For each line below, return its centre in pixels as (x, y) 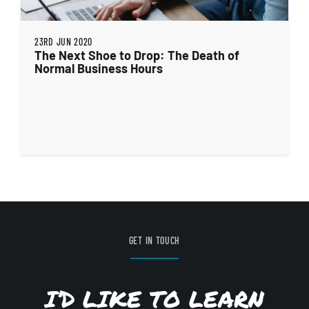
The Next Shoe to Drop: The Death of (137, 55)
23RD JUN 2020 (64, 42)
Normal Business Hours (99, 68)
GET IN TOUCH (154, 240)
